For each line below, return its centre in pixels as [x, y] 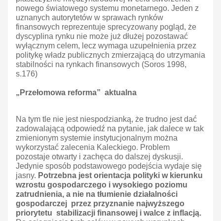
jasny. [27, 176]
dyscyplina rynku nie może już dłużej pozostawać [102, 37]
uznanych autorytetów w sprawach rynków [90, 18]
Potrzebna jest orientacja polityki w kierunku [120, 176]
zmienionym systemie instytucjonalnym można [97, 138]
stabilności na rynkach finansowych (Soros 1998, [101, 65]
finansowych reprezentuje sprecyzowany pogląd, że [106, 27]
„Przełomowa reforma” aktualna [76, 93]
